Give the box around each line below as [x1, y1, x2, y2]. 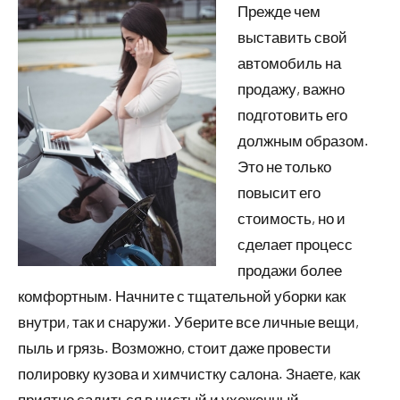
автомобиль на [237, 54, 341, 72]
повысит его [237, 183, 321, 202]
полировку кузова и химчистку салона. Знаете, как [18, 364, 360, 383]
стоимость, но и [237, 209, 346, 228]
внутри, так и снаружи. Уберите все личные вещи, [18, 312, 359, 331]
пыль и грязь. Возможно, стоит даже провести [18, 338, 331, 357]
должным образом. [237, 131, 369, 150]
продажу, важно [237, 79, 345, 98]
